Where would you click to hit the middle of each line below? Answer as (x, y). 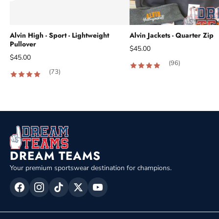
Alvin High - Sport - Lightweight (59, 35)
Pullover (23, 44)
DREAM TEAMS (55, 155)
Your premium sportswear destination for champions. (91, 168)
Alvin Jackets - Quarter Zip (171, 35)
